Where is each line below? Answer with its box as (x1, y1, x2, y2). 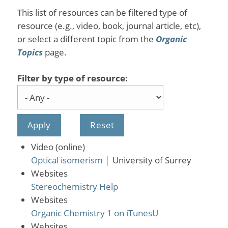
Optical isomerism (31, 154, 103, 166)
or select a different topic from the (17, 33, 156, 45)
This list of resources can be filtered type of (17, 7, 187, 19)
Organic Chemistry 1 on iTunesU (31, 207, 158, 219)
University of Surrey (112, 154, 191, 166)
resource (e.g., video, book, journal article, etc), (17, 20, 201, 32)
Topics (17, 46, 43, 59)
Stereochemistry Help (31, 181, 118, 193)
